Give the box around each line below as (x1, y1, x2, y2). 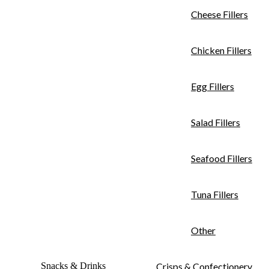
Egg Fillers (191, 80, 234, 92)
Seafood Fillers (191, 152, 252, 164)
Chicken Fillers (191, 44, 252, 56)
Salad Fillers (191, 116, 240, 128)
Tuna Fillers (191, 188, 238, 200)
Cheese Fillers (191, 8, 248, 20)
